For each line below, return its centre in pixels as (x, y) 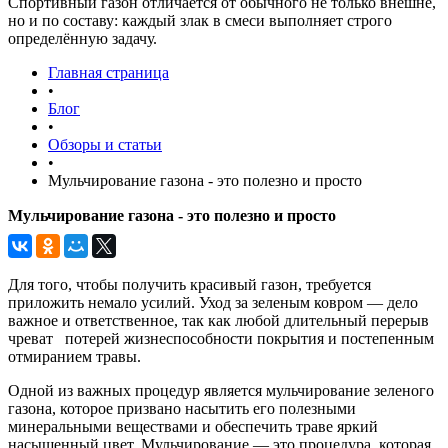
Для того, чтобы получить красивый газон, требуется (189, 284)
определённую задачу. (82, 38)
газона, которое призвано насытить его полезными (182, 408)
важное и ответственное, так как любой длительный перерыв (218, 320)
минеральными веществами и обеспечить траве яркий (193, 426)
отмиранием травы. (74, 356)
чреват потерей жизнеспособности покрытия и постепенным (221, 338)
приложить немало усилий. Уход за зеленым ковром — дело (213, 302)
